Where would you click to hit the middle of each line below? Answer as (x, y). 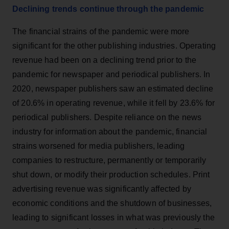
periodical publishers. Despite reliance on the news (107, 117)
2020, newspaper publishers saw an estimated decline (113, 88)
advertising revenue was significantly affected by (102, 189)
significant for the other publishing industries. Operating (114, 45)
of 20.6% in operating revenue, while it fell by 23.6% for (114, 103)
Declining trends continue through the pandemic (108, 9)
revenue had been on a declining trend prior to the (105, 60)
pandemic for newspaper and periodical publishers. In (111, 74)
